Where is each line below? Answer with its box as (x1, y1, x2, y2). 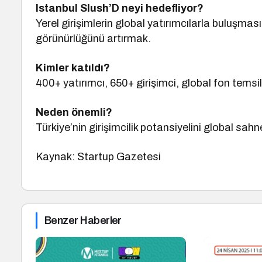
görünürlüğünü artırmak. (36, 33, 151, 44)
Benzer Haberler (44, 215, 122, 226)
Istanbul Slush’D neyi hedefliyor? (36, 2, 204, 14)
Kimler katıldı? (36, 62, 111, 74)
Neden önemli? (36, 106, 113, 118)
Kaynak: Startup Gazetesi (36, 151, 161, 163)
